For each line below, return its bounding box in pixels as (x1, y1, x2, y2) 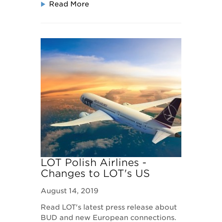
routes (41, 178, 75, 190)
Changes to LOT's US (41, 167, 151, 179)
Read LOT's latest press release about (41, 203, 177, 211)
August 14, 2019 (41, 187, 99, 195)
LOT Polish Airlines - (41, 157, 147, 168)
